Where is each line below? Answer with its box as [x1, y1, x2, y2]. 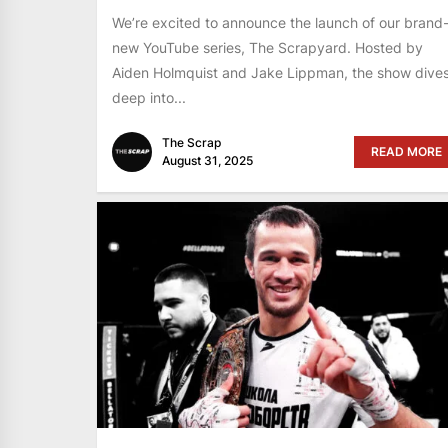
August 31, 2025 [162, 152, 253, 168]
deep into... [112, 88, 186, 106]
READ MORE [370, 143, 442, 159]
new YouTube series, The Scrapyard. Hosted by [112, 38, 423, 56]
